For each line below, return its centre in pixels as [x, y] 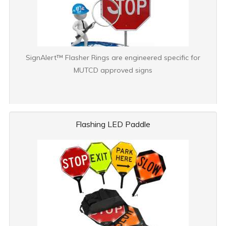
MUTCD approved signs [113, 70]
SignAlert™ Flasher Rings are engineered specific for [113, 58]
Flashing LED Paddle [113, 124]
